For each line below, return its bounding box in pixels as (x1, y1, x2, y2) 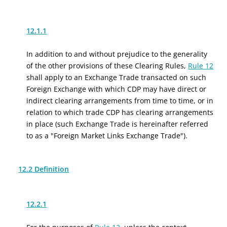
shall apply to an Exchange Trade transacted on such (26, 72, 207, 82)
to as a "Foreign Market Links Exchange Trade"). (26, 131, 188, 140)
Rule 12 (188, 61, 214, 70)
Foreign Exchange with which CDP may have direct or (26, 84, 207, 94)
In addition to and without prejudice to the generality (26, 49, 208, 59)
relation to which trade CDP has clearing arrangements (26, 107, 214, 117)
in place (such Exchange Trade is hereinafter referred (26, 119, 209, 129)
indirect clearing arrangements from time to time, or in (26, 96, 214, 105)
